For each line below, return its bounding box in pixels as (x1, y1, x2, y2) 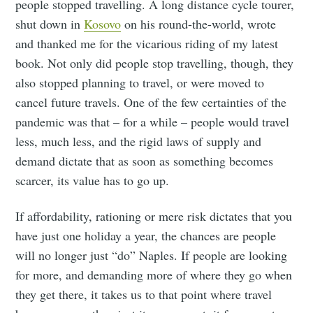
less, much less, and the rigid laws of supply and (15, 133, 262, 150)
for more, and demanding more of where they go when (15, 266, 293, 284)
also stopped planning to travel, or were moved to (15, 74, 265, 92)
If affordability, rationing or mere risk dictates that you (15, 208, 293, 225)
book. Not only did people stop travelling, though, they (15, 54, 294, 72)
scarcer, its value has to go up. (15, 172, 170, 189)
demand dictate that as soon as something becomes (15, 152, 274, 170)
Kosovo (84, 15, 122, 33)
